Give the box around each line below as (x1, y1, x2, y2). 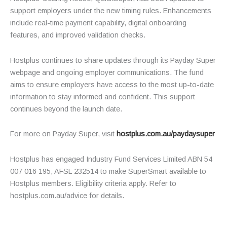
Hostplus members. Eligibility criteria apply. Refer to (10, 179, 176, 187)
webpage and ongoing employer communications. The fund (10, 68, 204, 77)
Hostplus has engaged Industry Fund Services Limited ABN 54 (10, 155, 212, 163)
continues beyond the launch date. (10, 104, 122, 113)
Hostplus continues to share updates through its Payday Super (10, 56, 216, 64)
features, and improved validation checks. (10, 31, 145, 40)
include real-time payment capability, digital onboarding (10, 19, 186, 27)
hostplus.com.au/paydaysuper (117, 130, 215, 138)
